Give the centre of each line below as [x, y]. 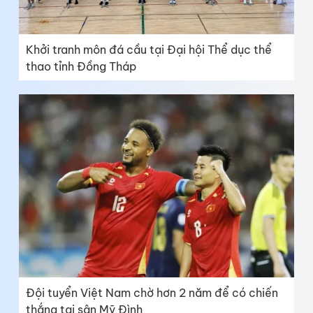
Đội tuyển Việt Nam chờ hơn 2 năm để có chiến [152, 293]
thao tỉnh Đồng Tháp [81, 66]
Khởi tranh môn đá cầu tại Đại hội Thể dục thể [149, 50]
